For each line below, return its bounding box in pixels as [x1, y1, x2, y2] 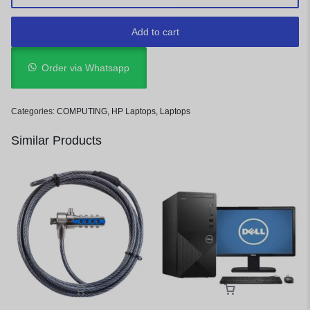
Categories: [11, 107, 57, 117]
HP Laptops [111, 107, 156, 117]
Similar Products [11, 134, 102, 148]
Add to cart [131, 26, 179, 38]
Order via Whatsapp [42, 62, 130, 74]
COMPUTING [57, 107, 107, 117]
